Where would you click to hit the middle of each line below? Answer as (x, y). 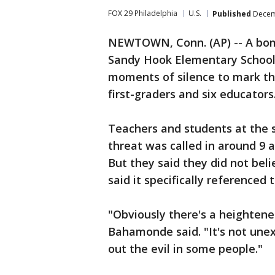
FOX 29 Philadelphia (143, 13)
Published (232, 14)
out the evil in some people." (185, 249)
